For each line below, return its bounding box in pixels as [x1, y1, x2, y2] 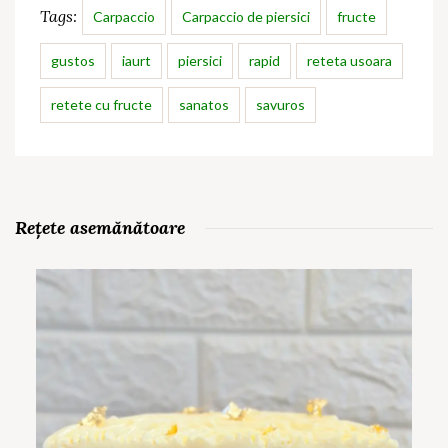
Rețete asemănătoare [15, 215, 185, 239]
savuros [256, 95, 305, 113]
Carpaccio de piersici [182, 7, 310, 25]
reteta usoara [307, 51, 392, 69]
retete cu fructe [51, 95, 152, 113]
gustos [51, 51, 95, 69]
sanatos [179, 95, 229, 113]
